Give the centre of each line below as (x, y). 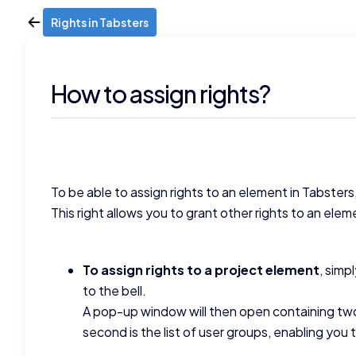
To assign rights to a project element (201, 270)
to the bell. (114, 290)
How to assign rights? (161, 94)
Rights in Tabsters (100, 22)
